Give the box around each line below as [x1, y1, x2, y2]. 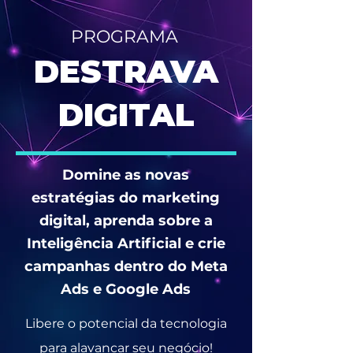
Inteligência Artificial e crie [26, 235, 225, 252]
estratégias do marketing [32, 189, 220, 206]
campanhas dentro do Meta [24, 258, 228, 275]
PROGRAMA [71, 26, 178, 47]
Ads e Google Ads [61, 281, 191, 298]
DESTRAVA [34, 52, 218, 91]
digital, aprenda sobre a [39, 212, 213, 229]
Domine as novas [62, 166, 189, 184]
